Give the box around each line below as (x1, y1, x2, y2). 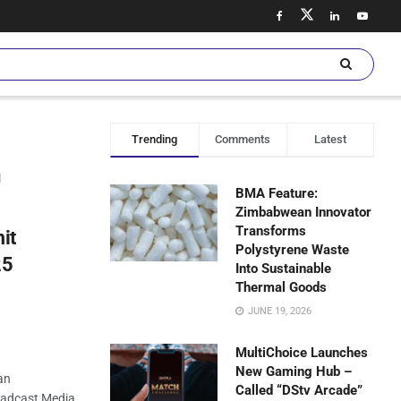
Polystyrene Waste (235, 242, 350, 258)
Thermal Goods (235, 279, 328, 295)
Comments (215, 132, 271, 146)
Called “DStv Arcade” (235, 382, 363, 398)
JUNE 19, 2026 (245, 305, 312, 317)
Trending (132, 132, 178, 146)
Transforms (235, 223, 307, 239)
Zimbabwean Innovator (235, 204, 372, 220)
